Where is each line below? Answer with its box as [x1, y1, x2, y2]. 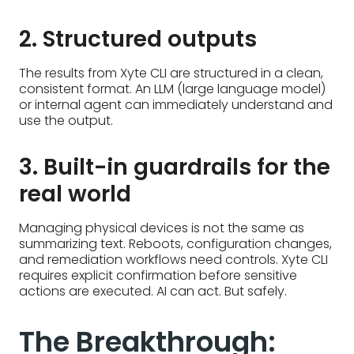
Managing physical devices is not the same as [19, 219, 304, 238]
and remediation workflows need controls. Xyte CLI [19, 250, 328, 269]
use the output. [19, 111, 113, 130]
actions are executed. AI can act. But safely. [19, 282, 287, 301]
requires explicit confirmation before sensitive [19, 266, 297, 285]
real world [19, 179, 131, 210]
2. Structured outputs [19, 24, 257, 55]
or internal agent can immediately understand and [19, 96, 333, 115]
